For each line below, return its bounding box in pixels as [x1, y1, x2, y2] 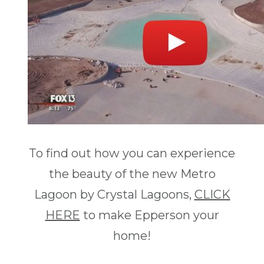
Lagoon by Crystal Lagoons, [34, 187, 194, 202]
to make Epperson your [80, 208, 219, 223]
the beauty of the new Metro [48, 167, 216, 181]
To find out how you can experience [29, 146, 235, 161]
